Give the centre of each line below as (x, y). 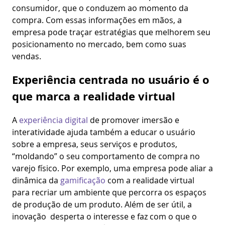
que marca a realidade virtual (94, 96)
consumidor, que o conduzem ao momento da (100, 8)
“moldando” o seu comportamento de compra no (106, 156)
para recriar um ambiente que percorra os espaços (109, 192)
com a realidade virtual (150, 180)
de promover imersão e (134, 120)
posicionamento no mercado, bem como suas (99, 44)
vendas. (27, 56)
